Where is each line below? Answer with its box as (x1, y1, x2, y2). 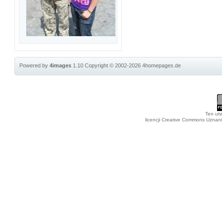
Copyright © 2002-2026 (85, 62, 143, 68)
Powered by (19, 62, 50, 68)
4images (50, 62, 72, 68)
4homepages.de (142, 62, 181, 68)
